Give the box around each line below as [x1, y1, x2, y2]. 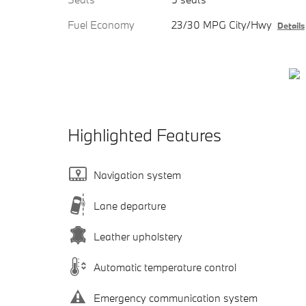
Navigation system [94, 167, 181, 182]
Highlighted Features [68, 124, 221, 147]
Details [277, 20, 305, 31]
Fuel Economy [68, 18, 135, 32]
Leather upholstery [94, 229, 182, 243]
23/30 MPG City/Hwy [171, 18, 272, 32]
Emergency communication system [94, 290, 258, 305]
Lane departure [94, 198, 166, 212]
